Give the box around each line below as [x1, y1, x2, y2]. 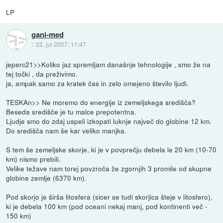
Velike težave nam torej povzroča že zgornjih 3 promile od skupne [6, 163, 212, 174]
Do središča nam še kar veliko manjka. [6, 125, 127, 136]
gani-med [31, 29, 64, 40]
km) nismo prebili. [6, 154, 61, 164]
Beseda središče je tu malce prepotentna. [6, 107, 137, 117]
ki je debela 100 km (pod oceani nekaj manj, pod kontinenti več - [6, 201, 208, 212]
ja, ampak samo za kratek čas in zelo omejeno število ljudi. [6, 78, 189, 89]
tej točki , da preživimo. [6, 69, 78, 79]
